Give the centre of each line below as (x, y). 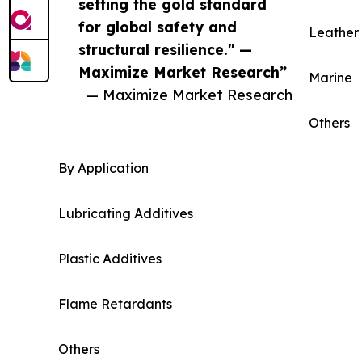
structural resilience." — (165, 49)
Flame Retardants (115, 303)
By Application (103, 168)
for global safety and (158, 26)
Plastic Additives (110, 258)
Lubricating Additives (126, 213)
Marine (330, 77)
